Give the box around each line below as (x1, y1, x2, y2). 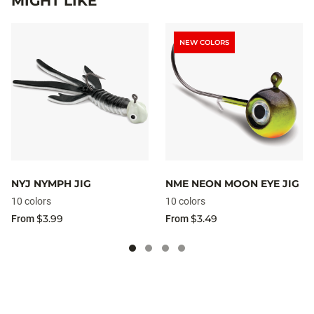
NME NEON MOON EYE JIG (165, 177, 299, 190)
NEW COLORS (179, 38, 229, 47)
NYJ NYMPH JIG (11, 177, 91, 190)
